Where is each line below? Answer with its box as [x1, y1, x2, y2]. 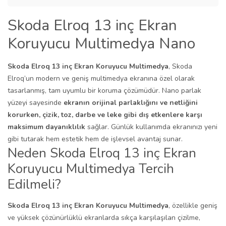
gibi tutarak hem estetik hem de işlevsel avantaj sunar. [8, 134, 183, 144]
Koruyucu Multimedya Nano [8, 33, 195, 54]
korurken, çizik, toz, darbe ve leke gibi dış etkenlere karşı [8, 110, 202, 120]
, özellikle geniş [168, 201, 217, 210]
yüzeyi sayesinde [8, 98, 64, 107]
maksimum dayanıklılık [8, 122, 85, 132]
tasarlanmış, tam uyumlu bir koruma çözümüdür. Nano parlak [8, 86, 201, 95]
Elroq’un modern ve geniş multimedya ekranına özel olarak [8, 74, 195, 83]
